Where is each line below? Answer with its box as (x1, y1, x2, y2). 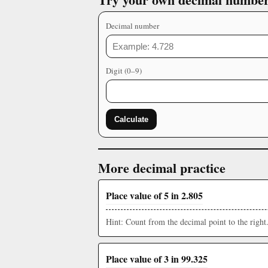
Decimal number (106, 20, 159, 31)
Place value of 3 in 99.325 (106, 252, 208, 266)
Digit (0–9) (106, 65, 142, 76)
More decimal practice (98, 158, 226, 178)
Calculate (114, 115, 148, 124)
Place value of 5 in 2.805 (106, 188, 203, 202)
